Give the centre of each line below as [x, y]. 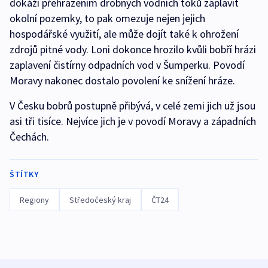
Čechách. [29, 137]
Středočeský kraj [100, 200]
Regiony [34, 200]
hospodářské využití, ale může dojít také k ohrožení [124, 34]
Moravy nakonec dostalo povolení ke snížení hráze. [122, 81]
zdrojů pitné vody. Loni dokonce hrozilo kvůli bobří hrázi [133, 50]
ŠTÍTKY [24, 174]
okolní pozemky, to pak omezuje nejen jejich [107, 19]
